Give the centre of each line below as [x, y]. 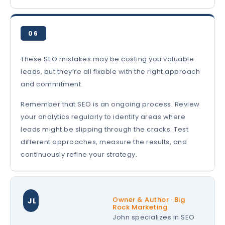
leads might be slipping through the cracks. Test [104, 130]
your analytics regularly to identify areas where [103, 117]
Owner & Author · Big [149, 200]
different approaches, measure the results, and [104, 142]
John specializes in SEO [154, 217]
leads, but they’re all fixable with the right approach [110, 72]
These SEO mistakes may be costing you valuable [107, 59]
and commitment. [52, 84]
